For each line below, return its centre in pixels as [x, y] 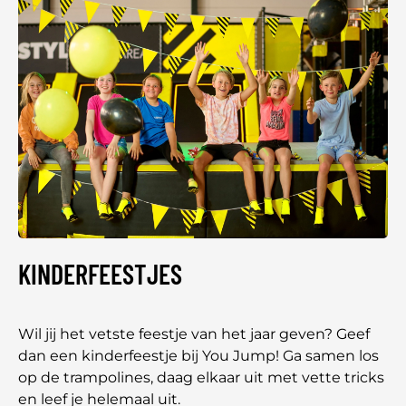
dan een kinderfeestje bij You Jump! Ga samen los [198, 356]
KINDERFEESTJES [100, 274]
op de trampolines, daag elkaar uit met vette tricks [201, 378]
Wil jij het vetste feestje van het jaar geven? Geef [194, 334]
